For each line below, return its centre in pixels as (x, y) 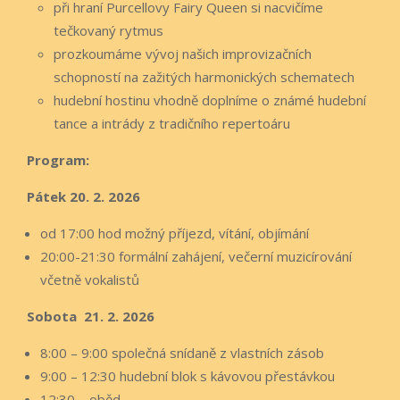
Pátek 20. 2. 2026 (83, 196)
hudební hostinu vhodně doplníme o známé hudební (210, 100)
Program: (60, 159)
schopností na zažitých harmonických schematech (204, 76)
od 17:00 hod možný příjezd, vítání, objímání (175, 233)
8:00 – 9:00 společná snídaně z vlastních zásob (182, 352)
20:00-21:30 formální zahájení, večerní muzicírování (196, 256)
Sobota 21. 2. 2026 (91, 316)
